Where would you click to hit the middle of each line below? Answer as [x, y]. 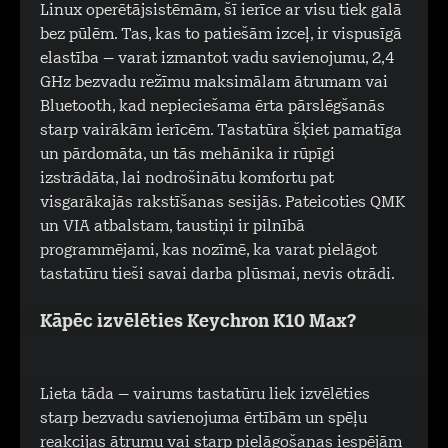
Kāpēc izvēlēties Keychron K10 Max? [198, 322]
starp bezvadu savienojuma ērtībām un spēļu [203, 419]
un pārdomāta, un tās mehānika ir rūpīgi [187, 155]
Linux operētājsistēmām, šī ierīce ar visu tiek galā [221, 11]
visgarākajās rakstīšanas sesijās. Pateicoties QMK [222, 203]
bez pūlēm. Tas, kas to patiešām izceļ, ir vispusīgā [221, 35]
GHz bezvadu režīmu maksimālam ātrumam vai [214, 83]
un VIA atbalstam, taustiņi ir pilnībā [172, 227]
